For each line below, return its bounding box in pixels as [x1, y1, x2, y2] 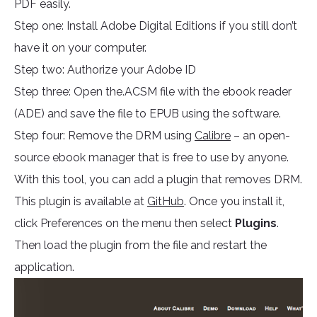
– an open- [231, 129, 290, 143]
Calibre [195, 129, 231, 143]
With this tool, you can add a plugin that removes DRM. [14, 173, 302, 187]
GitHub [147, 195, 184, 209]
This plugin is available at [14, 195, 147, 209]
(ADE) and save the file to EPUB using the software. [14, 107, 281, 121]
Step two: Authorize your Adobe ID [14, 63, 196, 77]
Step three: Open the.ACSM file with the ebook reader [14, 85, 292, 99]
